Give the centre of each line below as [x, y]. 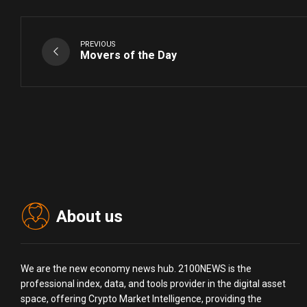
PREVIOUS [98, 45]
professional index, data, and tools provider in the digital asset [153, 283]
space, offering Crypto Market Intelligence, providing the [141, 298]
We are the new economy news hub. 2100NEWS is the [136, 268]
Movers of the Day [128, 56]
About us [89, 216]
